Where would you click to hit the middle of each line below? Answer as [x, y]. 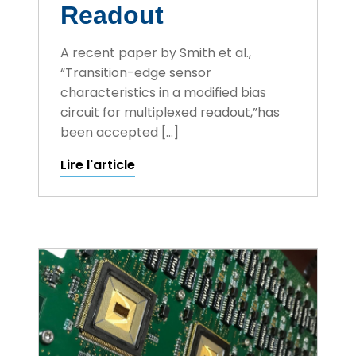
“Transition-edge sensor [136, 72]
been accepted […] [120, 132]
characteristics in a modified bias [164, 92]
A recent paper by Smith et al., [156, 52]
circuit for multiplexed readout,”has [170, 112]
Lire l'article [98, 164]
